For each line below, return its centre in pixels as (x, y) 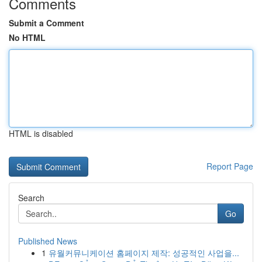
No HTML (27, 37)
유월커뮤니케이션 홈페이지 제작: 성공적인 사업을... (144, 253)
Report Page (230, 166)
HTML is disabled (41, 133)
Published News (48, 241)
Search (31, 198)
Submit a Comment (46, 23)
